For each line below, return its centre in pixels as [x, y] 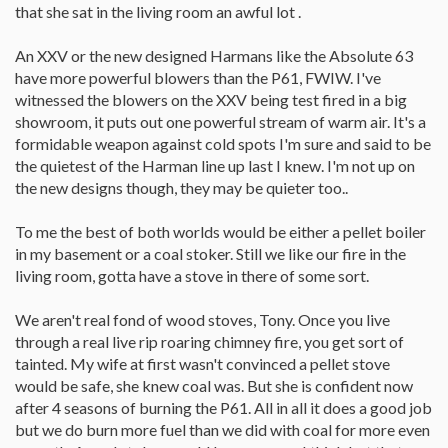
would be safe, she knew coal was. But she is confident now [214, 385]
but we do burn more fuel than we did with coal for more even [222, 429]
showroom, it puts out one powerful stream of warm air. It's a [220, 121]
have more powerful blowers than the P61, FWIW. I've [198, 77]
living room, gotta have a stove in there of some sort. [192, 275]
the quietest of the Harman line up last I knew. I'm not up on [215, 165]
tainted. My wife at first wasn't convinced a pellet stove [202, 363]
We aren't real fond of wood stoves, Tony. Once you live [202, 319]
